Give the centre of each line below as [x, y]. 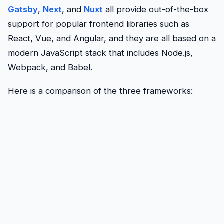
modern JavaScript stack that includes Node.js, [100, 53]
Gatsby [23, 9]
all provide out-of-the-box [156, 9]
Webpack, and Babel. [50, 67]
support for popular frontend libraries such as [99, 24]
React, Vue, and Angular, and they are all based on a [112, 38]
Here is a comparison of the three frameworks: [100, 91]
